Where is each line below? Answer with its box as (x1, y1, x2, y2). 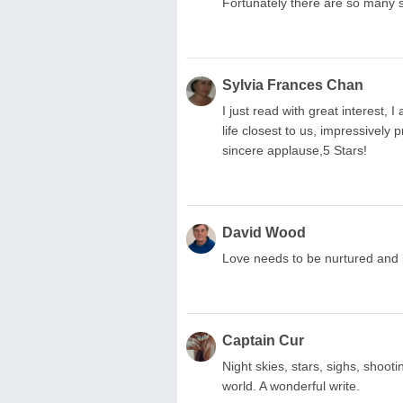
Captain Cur (222, 332, 304, 348)
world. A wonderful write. (222, 378, 360, 393)
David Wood (222, 224, 306, 240)
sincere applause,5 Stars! (222, 142, 367, 157)
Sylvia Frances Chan (222, 76, 363, 93)
